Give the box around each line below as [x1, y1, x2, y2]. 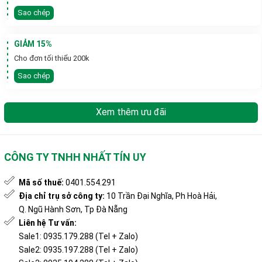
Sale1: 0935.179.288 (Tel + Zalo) [19, 232, 138, 242]
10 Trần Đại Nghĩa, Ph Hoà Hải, [106, 191, 217, 201]
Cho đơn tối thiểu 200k [14, 54, 89, 63]
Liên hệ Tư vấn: [19, 218, 77, 228]
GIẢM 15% [14, 39, 52, 49]
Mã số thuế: [19, 178, 64, 188]
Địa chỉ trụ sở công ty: [19, 191, 106, 201]
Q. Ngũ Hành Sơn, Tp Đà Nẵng [19, 205, 127, 215]
